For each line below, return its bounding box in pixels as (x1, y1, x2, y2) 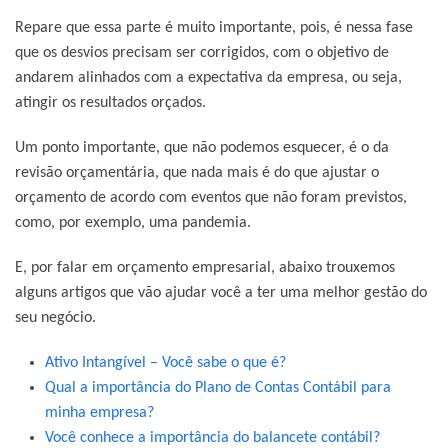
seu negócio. (15, 309, 96, 326)
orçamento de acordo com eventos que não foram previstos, (15, 189, 407, 206)
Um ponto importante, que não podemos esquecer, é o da (15, 139, 389, 156)
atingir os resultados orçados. (15, 94, 206, 111)
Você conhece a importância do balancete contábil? (45, 429, 380, 446)
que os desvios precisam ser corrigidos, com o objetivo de (15, 44, 389, 61)
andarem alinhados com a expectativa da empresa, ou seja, (15, 69, 402, 86)
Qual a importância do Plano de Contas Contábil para (45, 379, 391, 396)
